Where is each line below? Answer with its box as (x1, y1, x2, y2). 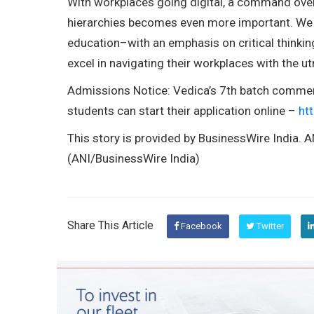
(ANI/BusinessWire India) (67, 151, 200, 165)
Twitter (254, 220, 284, 231)
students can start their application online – (67, 103, 299, 118)
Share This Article (67, 218, 153, 232)
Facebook (178, 220, 222, 231)
